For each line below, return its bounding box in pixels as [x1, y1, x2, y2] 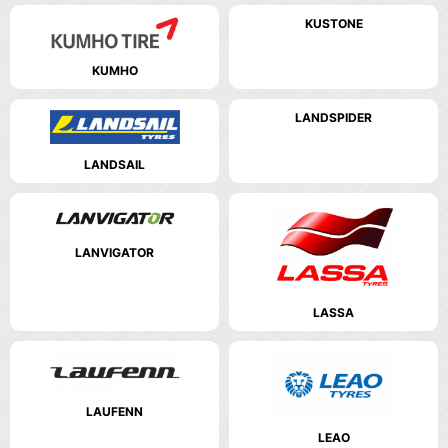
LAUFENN [86, 403, 143, 419]
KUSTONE [304, 16, 363, 32]
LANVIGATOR [75, 245, 154, 261]
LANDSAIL [84, 157, 145, 173]
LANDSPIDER [295, 109, 372, 125]
